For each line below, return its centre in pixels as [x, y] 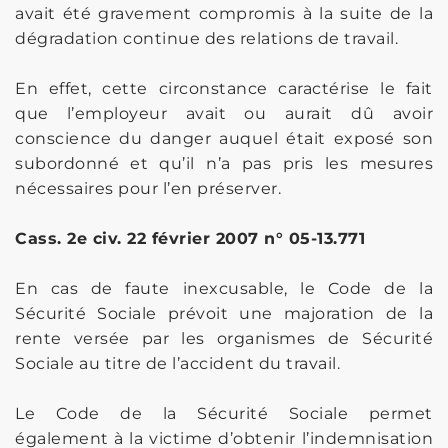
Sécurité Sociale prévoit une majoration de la [224, 313]
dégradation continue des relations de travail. [206, 38]
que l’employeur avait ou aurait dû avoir [224, 113]
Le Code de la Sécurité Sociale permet [224, 413]
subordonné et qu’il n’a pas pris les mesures [224, 163]
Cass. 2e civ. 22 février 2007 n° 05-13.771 [190, 238]
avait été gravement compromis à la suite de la [224, 13]
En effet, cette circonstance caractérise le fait [224, 88]
